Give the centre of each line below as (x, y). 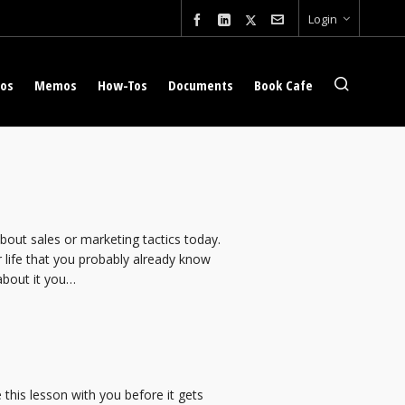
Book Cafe (283, 85)
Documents (201, 85)
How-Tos (122, 85)
